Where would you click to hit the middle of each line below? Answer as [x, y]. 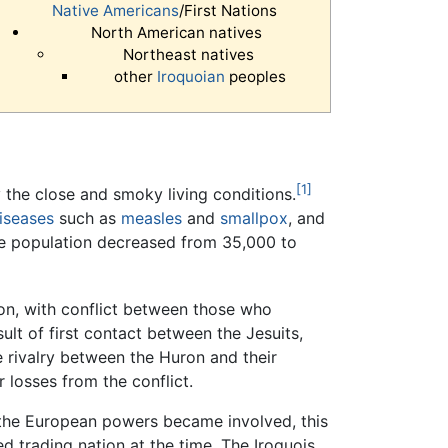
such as [87, 218]
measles [151, 218]
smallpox [254, 218]
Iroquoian [191, 77]
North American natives [176, 33]
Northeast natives [188, 55]
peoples [256, 77]
